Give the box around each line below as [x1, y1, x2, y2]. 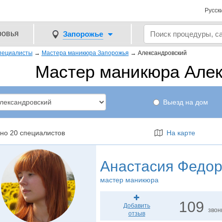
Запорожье [63, 29, 103, 38]
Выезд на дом [163, 98, 209, 106]
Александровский [137, 50, 187, 56]
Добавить [123, 202, 150, 209]
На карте [162, 129, 195, 137]
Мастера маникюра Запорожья [41, 50, 129, 56]
